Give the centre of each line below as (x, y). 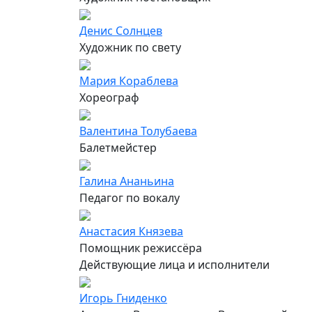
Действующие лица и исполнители (174, 264)
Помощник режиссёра (141, 248)
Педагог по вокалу (130, 197)
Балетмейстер (118, 147)
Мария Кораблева (129, 80)
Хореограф (109, 97)
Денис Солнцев (121, 30)
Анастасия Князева (131, 231)
